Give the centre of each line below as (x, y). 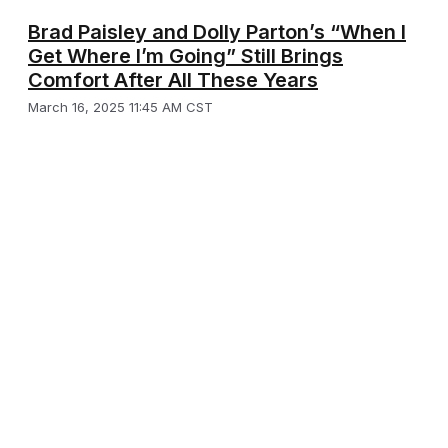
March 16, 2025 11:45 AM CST (120, 106)
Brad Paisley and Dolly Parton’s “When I (217, 31)
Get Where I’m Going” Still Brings (185, 55)
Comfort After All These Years (173, 79)
